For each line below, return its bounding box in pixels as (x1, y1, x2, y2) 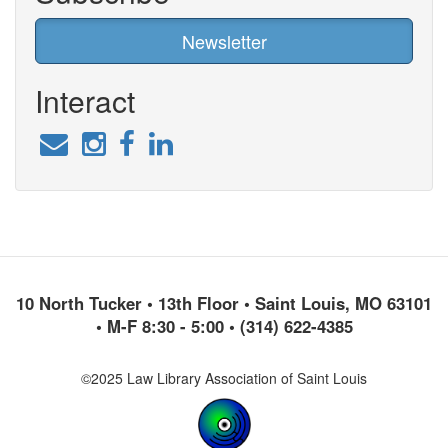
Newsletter (181, 28, 267, 54)
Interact (35, 79, 135, 122)
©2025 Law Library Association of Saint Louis (81, 367, 367, 388)
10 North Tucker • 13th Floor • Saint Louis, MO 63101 (16, 290, 432, 315)
